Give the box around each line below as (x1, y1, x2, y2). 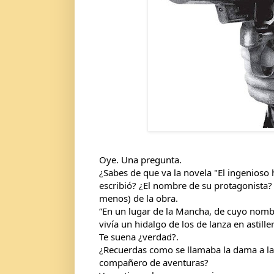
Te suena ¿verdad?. (99, 230, 179, 243)
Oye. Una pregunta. (99, 153, 182, 166)
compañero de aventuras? (99, 256, 209, 268)
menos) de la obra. (99, 191, 178, 204)
